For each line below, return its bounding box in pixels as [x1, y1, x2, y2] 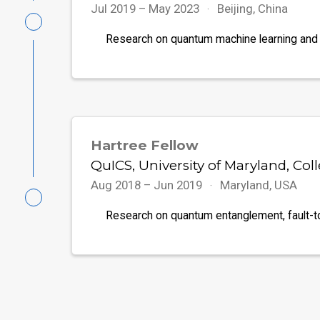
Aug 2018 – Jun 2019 [91, 177, 206, 192]
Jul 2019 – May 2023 [91, 1, 203, 16]
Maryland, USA [219, 177, 297, 192]
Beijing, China [216, 1, 288, 16]
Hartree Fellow [91, 136, 199, 154]
